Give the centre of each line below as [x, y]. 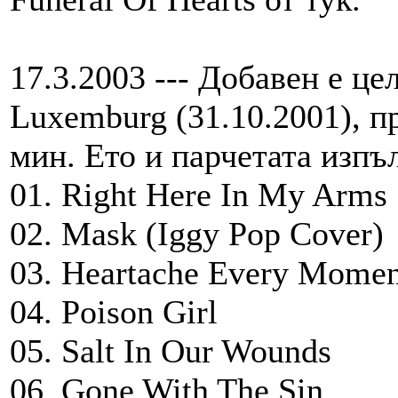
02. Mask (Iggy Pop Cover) [197, 234]
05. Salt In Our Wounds [171, 351]
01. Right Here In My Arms [199, 195]
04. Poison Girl [114, 312]
